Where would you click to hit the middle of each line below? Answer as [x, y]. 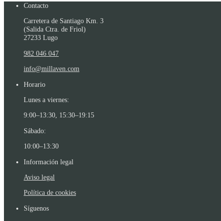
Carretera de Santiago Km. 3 [64, 21]
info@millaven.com [52, 69]
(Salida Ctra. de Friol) [55, 29]
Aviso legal [39, 177]
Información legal [49, 162]
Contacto [36, 5]
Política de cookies [50, 193]
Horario [35, 84]
